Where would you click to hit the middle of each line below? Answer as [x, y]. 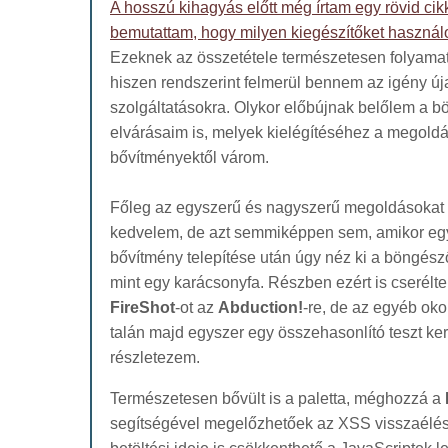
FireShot [142, 307]
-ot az [196, 307]
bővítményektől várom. [189, 157]
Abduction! [260, 307]
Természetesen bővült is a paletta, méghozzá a [277, 398]
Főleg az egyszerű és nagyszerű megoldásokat [277, 207]
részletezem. [155, 357]
